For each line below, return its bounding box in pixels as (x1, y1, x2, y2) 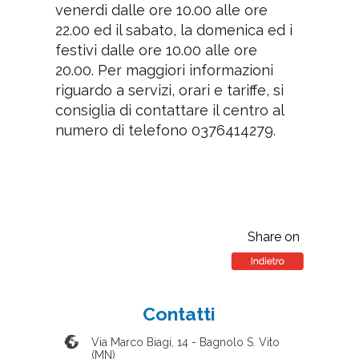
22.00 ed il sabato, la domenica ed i (54, 21, 292, 38)
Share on (247, 228, 300, 244)
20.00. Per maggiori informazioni (54, 61, 273, 79)
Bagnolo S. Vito (199, 335, 280, 349)
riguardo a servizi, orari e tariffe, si (54, 81, 284, 99)
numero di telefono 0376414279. (54, 121, 276, 139)
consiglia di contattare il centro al (54, 101, 284, 119)
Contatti (143, 302, 216, 325)
